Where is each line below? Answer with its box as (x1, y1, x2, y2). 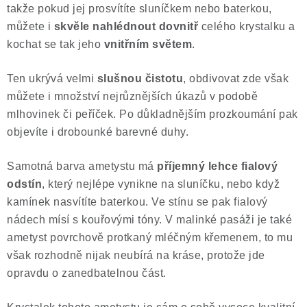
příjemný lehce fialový (157, 160, 278, 172)
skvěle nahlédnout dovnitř (53, 21, 198, 32)
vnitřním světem (103, 38, 192, 50)
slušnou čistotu (97, 73, 183, 84)
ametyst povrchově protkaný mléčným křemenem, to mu (7, 232, 293, 243)
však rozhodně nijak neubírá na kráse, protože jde (7, 249, 265, 261)
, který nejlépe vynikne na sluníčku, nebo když (42, 178, 280, 190)
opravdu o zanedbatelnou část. (7, 267, 167, 279)
